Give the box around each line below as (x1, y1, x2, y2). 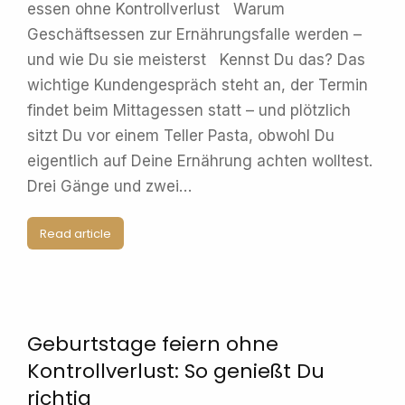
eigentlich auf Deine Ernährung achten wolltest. (27, 152, 372, 170)
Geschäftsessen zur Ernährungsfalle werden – (27, 25, 362, 43)
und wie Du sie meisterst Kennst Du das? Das (27, 51, 365, 69)
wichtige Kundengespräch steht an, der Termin (27, 76, 368, 94)
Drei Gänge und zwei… (27, 177, 192, 195)
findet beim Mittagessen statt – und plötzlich (27, 101, 351, 119)
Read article (40, 224, 111, 242)
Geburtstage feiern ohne (27, 330, 278, 358)
